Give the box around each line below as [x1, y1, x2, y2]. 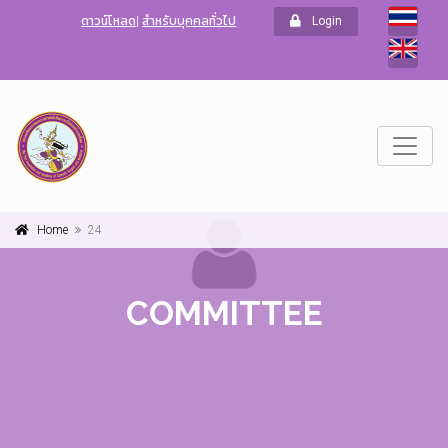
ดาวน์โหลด [81, 14, 137, 28]
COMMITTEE [125, 293, 323, 333]
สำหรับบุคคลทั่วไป [142, 14, 237, 28]
